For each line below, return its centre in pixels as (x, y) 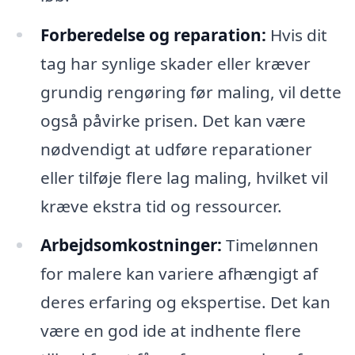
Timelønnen (270, 245)
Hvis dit (296, 34)
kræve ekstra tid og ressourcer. (161, 206)
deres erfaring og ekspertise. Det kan (185, 302)
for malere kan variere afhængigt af (179, 274)
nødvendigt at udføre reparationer (176, 149)
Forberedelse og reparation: (153, 34)
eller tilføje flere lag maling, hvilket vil (184, 177)
